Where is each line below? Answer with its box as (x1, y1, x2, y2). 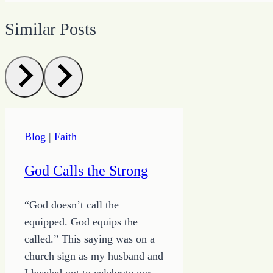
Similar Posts (5, 19, 96, 38)
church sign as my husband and (24, 250, 163, 263)
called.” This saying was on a (24, 233, 155, 246)
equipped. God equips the (24, 216, 138, 229)
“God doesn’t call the (24, 199, 119, 211)
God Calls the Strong (24, 163, 148, 179)
